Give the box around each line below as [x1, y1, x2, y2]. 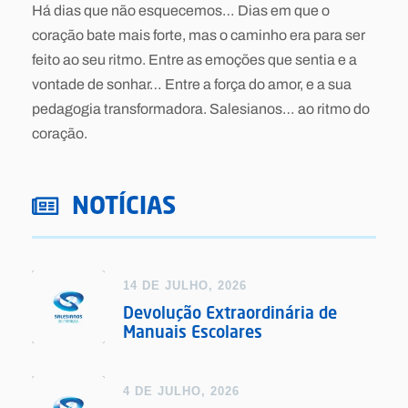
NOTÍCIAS [72, 190, 176, 220]
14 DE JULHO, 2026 [123, 279, 247, 293]
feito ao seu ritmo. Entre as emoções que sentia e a [32, 49, 357, 71]
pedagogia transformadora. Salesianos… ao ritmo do [32, 98, 370, 120]
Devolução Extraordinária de [123, 302, 337, 323]
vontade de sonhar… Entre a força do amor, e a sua [32, 74, 352, 96]
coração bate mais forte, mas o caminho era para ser [32, 25, 365, 46]
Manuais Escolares [123, 321, 262, 342]
